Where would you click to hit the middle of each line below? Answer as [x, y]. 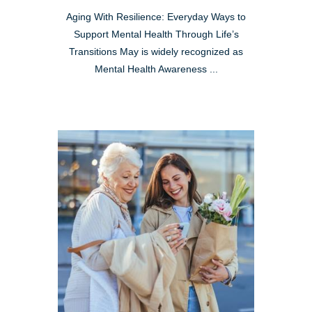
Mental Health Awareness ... [156, 69]
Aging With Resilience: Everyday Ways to [156, 17]
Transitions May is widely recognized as [156, 52]
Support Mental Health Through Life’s [156, 34]
